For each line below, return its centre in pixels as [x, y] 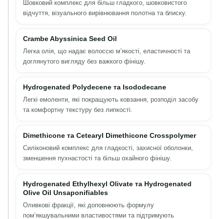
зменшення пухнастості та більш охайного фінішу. [97, 158]
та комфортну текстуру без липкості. [78, 109]
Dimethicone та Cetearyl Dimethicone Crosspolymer [109, 135]
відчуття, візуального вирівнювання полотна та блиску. [105, 13]
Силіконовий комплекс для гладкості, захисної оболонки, [108, 148]
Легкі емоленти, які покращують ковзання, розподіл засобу [111, 99]
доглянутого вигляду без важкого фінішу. [84, 61]
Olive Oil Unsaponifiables [66, 193]
